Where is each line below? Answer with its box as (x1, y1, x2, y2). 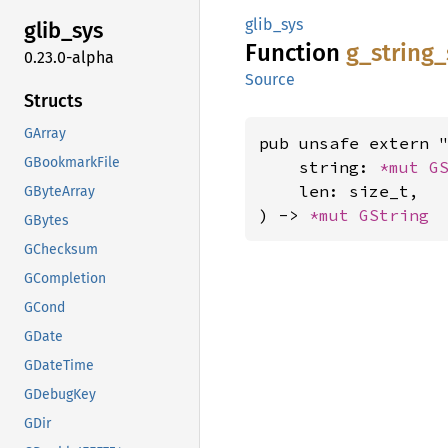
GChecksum (24, 240, 98, 258)
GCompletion (24, 269, 106, 287)
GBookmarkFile (24, 153, 120, 171)
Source (245, 70, 295, 89)
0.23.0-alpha (24, 47, 114, 67)
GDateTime (24, 356, 94, 374)
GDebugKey (24, 385, 96, 403)
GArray (24, 124, 66, 142)
